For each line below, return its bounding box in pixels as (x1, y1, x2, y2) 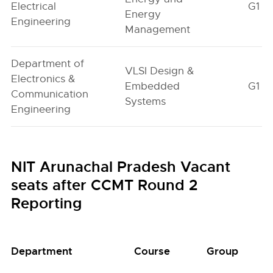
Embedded (125, 80, 180, 93)
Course (134, 244, 171, 258)
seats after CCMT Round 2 (11, 176, 198, 194)
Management (125, 23, 191, 36)
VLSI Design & (125, 65, 194, 77)
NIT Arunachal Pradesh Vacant (11, 158, 231, 176)
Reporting (11, 194, 82, 213)
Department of (11, 57, 85, 70)
